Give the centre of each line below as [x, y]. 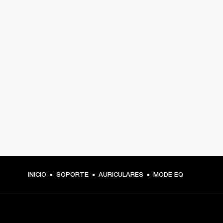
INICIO [37, 174]
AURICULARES [121, 174]
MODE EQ [168, 174]
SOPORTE [72, 174]
